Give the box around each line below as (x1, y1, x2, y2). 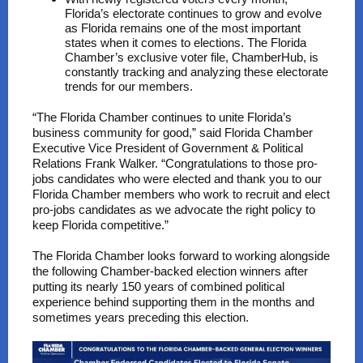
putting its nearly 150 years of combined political (32, 280, 284, 293)
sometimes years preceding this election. (32, 310, 249, 324)
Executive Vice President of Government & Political (32, 141, 303, 155)
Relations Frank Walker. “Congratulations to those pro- (32, 156, 318, 170)
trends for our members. (65, 79, 193, 93)
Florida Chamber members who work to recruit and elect (32, 187, 330, 201)
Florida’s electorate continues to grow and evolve (65, 6, 322, 20)
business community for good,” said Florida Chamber (32, 126, 313, 139)
